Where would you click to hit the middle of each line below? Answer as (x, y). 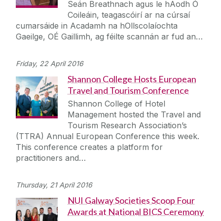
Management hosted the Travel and (134, 115)
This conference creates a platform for (89, 147)
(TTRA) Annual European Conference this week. (108, 136)
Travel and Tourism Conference (128, 91)
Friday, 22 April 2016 (50, 64)
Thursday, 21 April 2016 (54, 185)
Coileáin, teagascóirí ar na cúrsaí (129, 15)
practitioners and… (51, 158)
